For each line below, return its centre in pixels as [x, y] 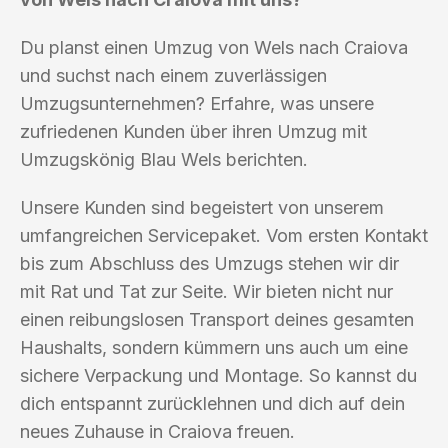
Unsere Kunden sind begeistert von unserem [202, 207]
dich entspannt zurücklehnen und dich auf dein [212, 403]
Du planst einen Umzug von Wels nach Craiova [214, 47]
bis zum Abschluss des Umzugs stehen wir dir [209, 263]
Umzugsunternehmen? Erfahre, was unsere [197, 103]
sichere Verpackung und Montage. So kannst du [218, 375]
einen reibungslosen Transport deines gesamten [217, 319]
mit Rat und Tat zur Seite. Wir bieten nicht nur [206, 291]
